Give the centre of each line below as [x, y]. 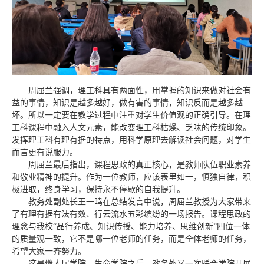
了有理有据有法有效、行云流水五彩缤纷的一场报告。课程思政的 [131, 214]
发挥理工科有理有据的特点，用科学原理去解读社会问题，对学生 [131, 140]
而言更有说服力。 [45, 152]
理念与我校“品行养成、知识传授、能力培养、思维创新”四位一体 [131, 227]
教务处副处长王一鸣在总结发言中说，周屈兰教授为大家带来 [140, 202]
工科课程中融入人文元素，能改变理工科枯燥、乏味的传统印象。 [131, 128]
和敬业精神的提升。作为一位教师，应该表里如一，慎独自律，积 [131, 177]
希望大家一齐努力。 [49, 251]
